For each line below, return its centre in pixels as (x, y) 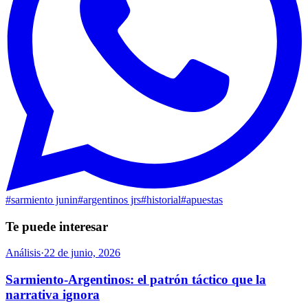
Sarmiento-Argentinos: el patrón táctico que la (136, 280)
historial (164, 199)
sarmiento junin (44, 199)
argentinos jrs (112, 199)
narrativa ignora (53, 295)
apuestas (205, 199)
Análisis (23, 253)
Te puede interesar (57, 226)
